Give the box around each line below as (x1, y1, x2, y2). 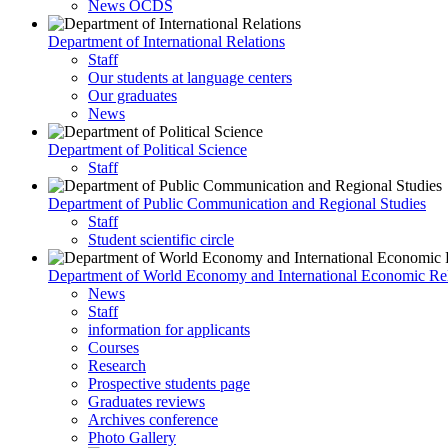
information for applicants (88, 321, 250, 338)
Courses (88, 339, 139, 356)
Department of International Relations (48, 33, 285, 50)
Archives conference (88, 411, 218, 428)
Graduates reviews (88, 393, 205, 410)
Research (88, 357, 146, 374)
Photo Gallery (88, 429, 176, 446)
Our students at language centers (88, 69, 292, 86)
